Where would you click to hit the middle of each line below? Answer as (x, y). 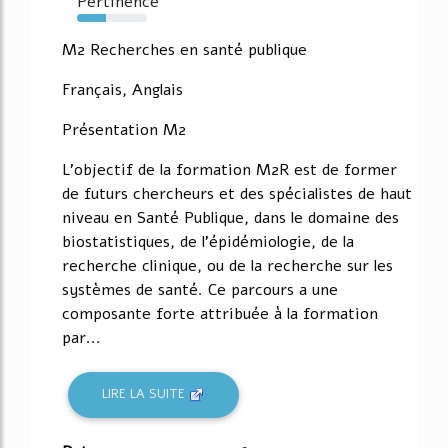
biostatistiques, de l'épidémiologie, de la (208, 241)
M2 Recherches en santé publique (184, 49)
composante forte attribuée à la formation (220, 313)
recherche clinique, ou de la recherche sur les (227, 265)
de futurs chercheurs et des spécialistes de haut (237, 193)
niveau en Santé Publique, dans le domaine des (230, 217)
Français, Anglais (122, 89)
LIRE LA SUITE (146, 394)
